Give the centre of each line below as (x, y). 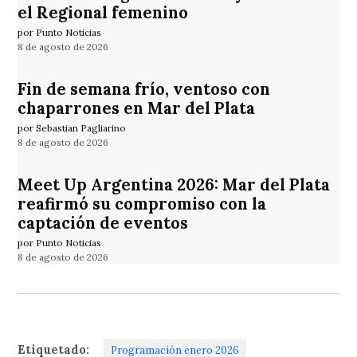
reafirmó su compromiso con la (142, 204)
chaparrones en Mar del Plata (137, 108)
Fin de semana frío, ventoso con (144, 89)
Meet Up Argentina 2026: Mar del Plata (174, 184)
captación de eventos (103, 223)
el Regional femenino (103, 12)
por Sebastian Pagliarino (72, 128)
